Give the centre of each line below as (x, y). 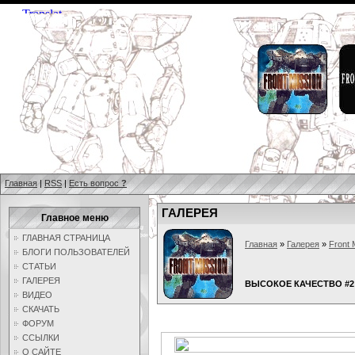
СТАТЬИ (39, 266)
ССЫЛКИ (41, 338)
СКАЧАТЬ (41, 309)
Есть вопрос (95, 183)
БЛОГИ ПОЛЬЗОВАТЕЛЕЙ (76, 252)
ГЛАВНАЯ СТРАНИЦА (66, 238)
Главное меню (74, 218)
